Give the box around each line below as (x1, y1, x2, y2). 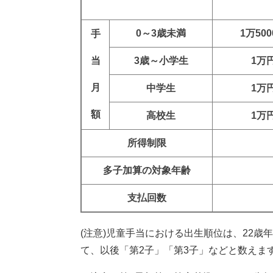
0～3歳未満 (136, 28, 186, 38)
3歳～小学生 (133, 55, 188, 66)
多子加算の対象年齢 (103, 165, 191, 175)
